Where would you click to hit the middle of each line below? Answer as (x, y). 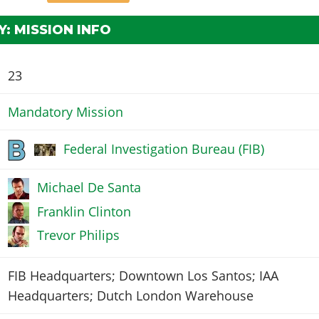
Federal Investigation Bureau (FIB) (163, 148)
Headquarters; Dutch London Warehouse (130, 296)
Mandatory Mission (65, 112)
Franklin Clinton (84, 211)
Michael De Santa (89, 188)
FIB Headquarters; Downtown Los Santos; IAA (143, 276)
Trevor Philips (78, 235)
